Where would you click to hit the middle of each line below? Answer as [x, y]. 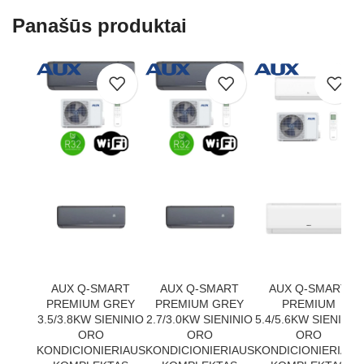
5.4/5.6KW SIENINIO [309, 319]
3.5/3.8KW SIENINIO [91, 319]
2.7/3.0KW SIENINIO [200, 319]
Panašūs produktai [100, 25]
